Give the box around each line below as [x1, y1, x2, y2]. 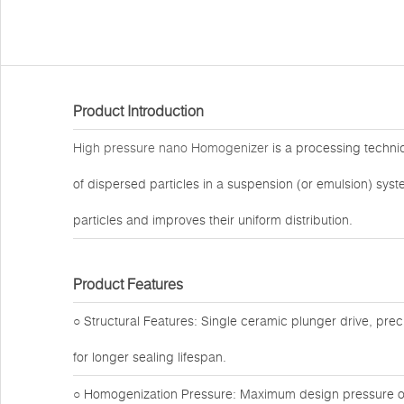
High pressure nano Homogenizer [73, 140, 269, 156]
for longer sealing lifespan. [73, 349, 226, 365]
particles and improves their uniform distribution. [73, 212, 353, 228]
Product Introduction [73, 102, 204, 120]
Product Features [73, 275, 183, 293]
